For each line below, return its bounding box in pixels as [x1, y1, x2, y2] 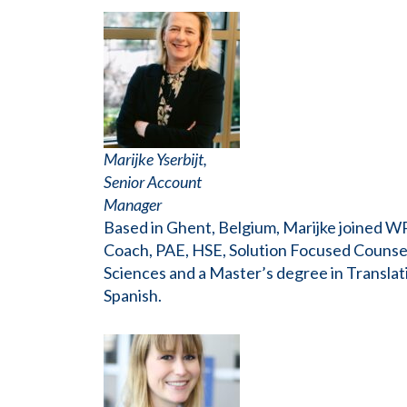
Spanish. [104, 285, 162, 306]
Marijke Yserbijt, [104, 149, 207, 170]
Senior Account [104, 172, 202, 193]
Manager [104, 194, 162, 215]
